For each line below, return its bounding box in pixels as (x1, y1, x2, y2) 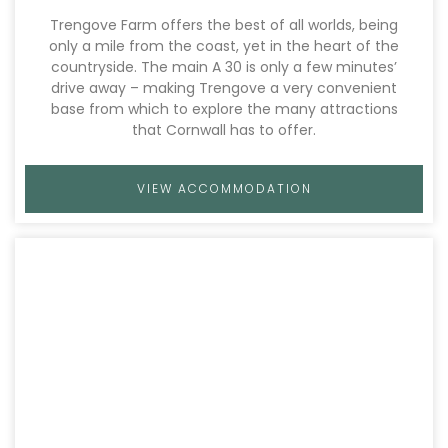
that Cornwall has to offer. (132, 120, 316, 140)
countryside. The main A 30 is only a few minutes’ (51, 57, 397, 77)
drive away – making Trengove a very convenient (51, 78, 397, 98)
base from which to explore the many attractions (50, 99, 398, 119)
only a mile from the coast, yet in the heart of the (49, 36, 399, 56)
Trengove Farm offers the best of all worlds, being (50, 15, 398, 35)
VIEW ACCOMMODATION (136, 180, 312, 197)
